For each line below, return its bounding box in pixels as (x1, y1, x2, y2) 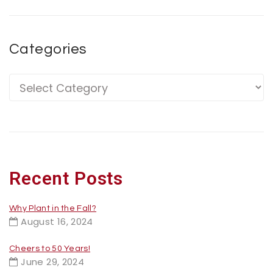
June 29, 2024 (21, 255, 85, 268)
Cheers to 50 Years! (9, 244, 91, 253)
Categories (9, 41, 87, 57)
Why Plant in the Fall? (9, 204, 97, 213)
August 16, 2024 (21, 214, 93, 228)
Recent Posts (9, 167, 124, 189)
